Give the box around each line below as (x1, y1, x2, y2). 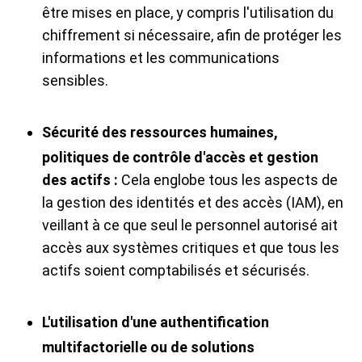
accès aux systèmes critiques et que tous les (42, 239, 339, 257)
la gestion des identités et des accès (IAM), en (42, 194, 343, 212)
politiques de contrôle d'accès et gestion (42, 149, 318, 166)
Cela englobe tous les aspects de (121, 171, 338, 189)
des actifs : (42, 171, 121, 189)
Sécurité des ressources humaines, (42, 124, 278, 141)
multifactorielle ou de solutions (42, 339, 255, 356)
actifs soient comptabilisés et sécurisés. (42, 262, 309, 280)
